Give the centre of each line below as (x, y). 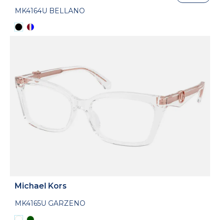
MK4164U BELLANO (50, 11)
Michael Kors (41, 186)
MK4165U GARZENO (50, 203)
